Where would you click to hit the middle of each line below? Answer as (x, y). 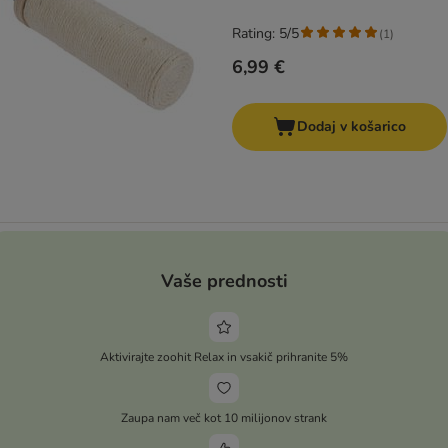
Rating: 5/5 (265, 34)
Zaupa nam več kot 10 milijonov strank (224, 417)
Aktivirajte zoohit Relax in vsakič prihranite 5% (224, 356)
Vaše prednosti (224, 280)
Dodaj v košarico (351, 127)
